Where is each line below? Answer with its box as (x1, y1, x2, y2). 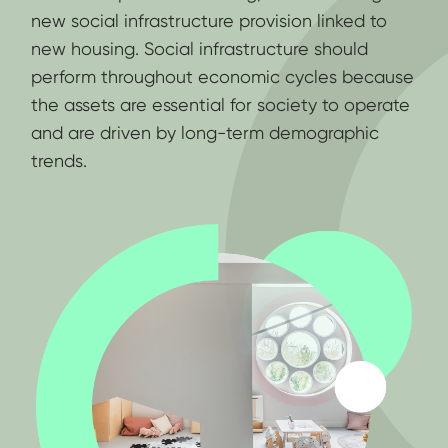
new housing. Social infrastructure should (31, 38, 369, 60)
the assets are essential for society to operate (31, 94, 411, 116)
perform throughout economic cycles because (31, 66, 415, 88)
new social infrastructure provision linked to (31, 10, 388, 32)
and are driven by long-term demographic (31, 122, 380, 144)
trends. (31, 150, 88, 172)
